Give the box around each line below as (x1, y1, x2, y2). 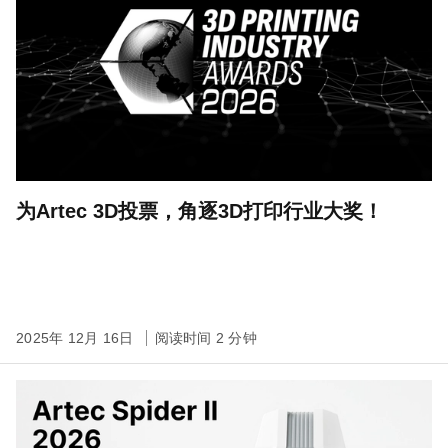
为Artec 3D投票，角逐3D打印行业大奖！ (16, 200, 383, 223)
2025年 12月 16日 (16, 330, 138, 347)
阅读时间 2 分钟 (154, 330, 257, 347)
